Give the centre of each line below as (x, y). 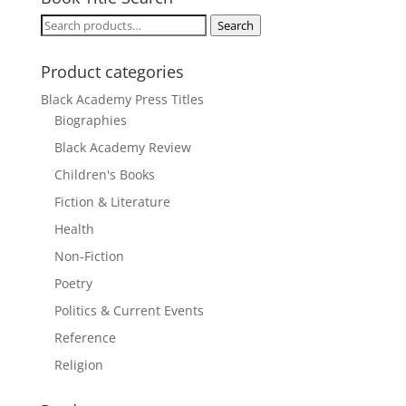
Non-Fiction (89, 256)
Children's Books (104, 175)
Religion (78, 365)
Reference (85, 338)
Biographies (90, 121)
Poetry (73, 284)
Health (74, 229)
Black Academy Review (122, 148)
